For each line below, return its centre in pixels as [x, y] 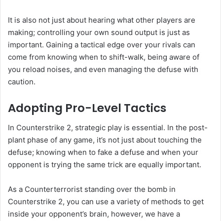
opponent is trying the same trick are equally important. [105, 165]
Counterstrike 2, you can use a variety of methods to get [106, 202]
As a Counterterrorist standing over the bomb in [92, 189]
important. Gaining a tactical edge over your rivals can [102, 44]
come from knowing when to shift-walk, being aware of [104, 57]
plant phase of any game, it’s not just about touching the [105, 140]
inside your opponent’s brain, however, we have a [94, 214]
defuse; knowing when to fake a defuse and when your [103, 152]
